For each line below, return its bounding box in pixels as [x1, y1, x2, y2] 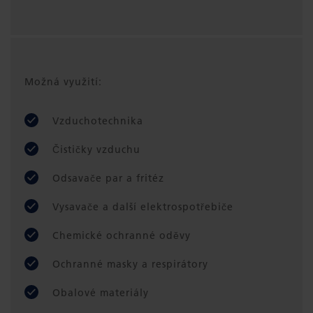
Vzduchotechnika [52, 115, 143, 128]
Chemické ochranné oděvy [52, 229, 191, 242]
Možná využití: [24, 75, 102, 89]
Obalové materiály [52, 286, 149, 300]
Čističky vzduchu [52, 143, 140, 156]
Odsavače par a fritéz [52, 172, 164, 185]
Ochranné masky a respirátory [52, 258, 208, 271]
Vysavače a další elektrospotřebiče [52, 201, 233, 214]
